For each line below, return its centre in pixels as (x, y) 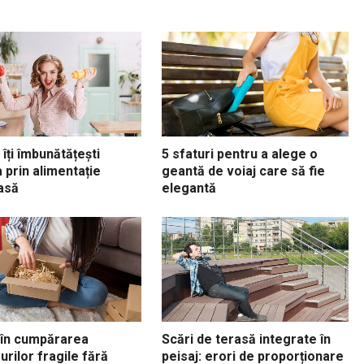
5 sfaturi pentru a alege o (240, 154)
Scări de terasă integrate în (246, 339)
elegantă (189, 188)
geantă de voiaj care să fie (243, 171)
